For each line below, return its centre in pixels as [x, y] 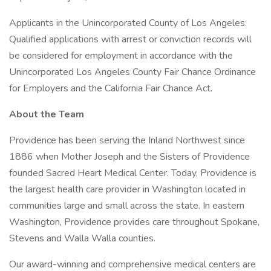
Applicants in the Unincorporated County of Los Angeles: [128, 23]
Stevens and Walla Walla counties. [82, 238]
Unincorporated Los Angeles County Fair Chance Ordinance [132, 72]
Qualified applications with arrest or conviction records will [130, 39]
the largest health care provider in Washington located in [127, 189]
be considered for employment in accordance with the [121, 56]
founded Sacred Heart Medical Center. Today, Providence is [133, 173]
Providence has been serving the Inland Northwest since [127, 140]
